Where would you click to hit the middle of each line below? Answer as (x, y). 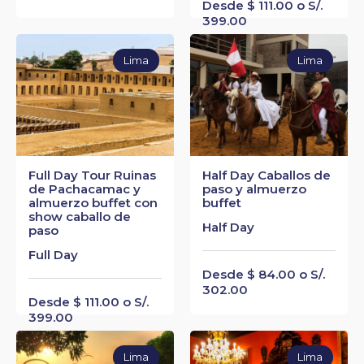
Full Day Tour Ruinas (92, 175)
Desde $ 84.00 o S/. (264, 274)
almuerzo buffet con (93, 202)
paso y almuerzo (254, 188)
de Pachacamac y (84, 188)
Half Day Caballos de (266, 175)
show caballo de (80, 216)
